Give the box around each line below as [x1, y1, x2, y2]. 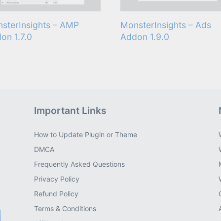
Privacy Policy [34, 175, 79, 184]
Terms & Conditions [34, 204, 96, 213]
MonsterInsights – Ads [120, 19, 211, 30]
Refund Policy [34, 189, 78, 198]
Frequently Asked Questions [34, 160, 125, 169]
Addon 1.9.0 [120, 31, 169, 42]
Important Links [34, 105, 107, 117]
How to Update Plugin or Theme [34, 130, 137, 139]
